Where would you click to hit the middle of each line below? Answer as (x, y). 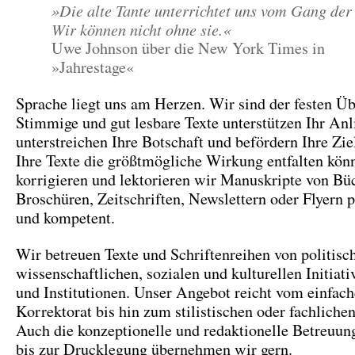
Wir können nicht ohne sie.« (141, 29)
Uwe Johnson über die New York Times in (188, 48)
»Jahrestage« (93, 67)
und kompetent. (65, 218)
